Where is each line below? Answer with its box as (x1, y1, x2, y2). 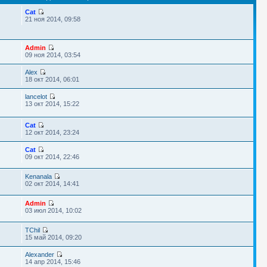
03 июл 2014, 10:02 (24, 207, 82, 214)
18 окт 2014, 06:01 (24, 76, 79, 83)
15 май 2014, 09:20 (24, 234, 82, 241)
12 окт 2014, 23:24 (24, 129, 79, 136)
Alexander (24, 251, 54, 258)
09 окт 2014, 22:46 (24, 153, 79, 160)
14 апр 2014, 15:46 (24, 258, 80, 265)
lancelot (24, 93, 47, 100)
